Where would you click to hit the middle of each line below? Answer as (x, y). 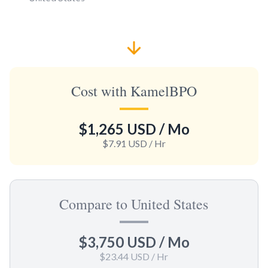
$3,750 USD (117, 242)
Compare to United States (134, 204)
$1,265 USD (117, 129)
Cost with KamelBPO (134, 91)
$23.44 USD (125, 256)
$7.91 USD (124, 143)
